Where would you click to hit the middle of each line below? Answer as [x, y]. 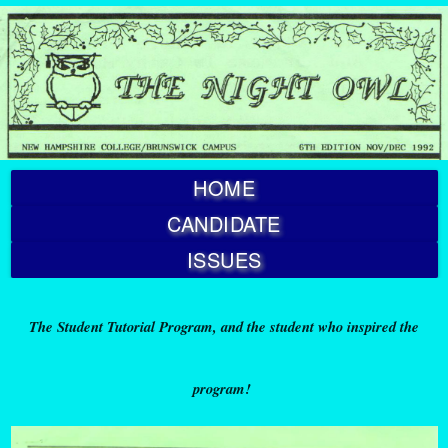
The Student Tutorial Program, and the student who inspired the [224, 327]
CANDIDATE [224, 224]
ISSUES [224, 260]
